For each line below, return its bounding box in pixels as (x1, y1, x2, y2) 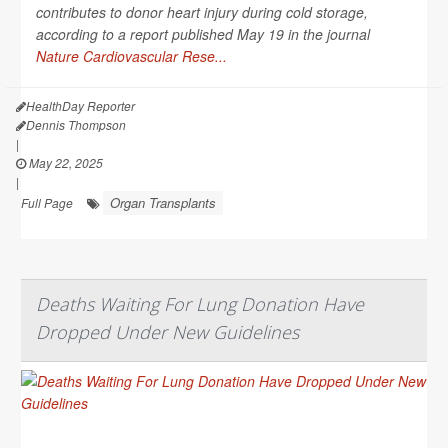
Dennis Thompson (26, 115, 126, 133)
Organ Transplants (110, 192, 216, 212)
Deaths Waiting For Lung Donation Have (36, 291, 364, 316)
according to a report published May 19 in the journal (36, 23, 370, 44)
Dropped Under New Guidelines (36, 319, 299, 344)
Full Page (21, 193, 73, 211)
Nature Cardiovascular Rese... (36, 45, 227, 66)
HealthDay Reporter (26, 96, 135, 114)
